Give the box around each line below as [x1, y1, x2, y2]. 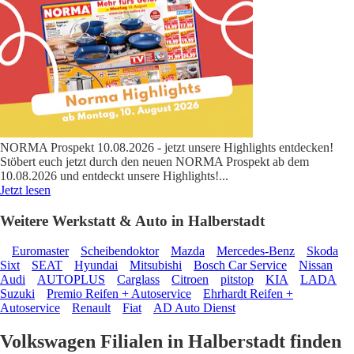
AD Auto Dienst [153, 301, 235, 315]
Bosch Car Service [194, 258, 287, 273]
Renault [72, 301, 111, 315]
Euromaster [12, 244, 69, 258]
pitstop [220, 273, 254, 287]
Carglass [117, 273, 160, 287]
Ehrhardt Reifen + [203, 287, 293, 301]
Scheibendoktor [81, 244, 159, 258]
